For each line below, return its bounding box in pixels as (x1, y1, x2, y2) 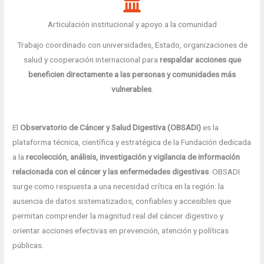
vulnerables (111, 84, 151, 94)
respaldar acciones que (159, 55, 241, 65)
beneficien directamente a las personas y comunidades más (28, 70, 236, 80)
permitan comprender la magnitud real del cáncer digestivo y (12, 211, 224, 221)
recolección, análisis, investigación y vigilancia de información (26, 152, 240, 162)
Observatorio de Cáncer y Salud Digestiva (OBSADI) (20, 123, 202, 133)
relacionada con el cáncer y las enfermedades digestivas (12, 167, 209, 177)
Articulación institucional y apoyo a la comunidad (47, 19, 217, 29)
